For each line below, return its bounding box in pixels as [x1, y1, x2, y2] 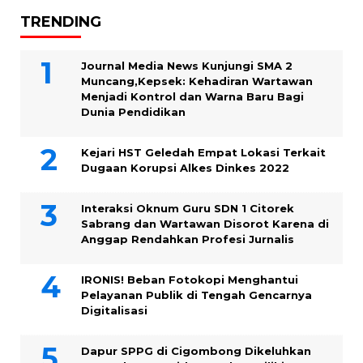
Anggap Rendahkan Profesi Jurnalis [81, 232, 294, 246]
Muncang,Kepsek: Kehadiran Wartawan [81, 74, 313, 88]
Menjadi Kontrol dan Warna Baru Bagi [81, 89, 304, 103]
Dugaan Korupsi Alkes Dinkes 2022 [81, 160, 289, 174]
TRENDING [20, 12, 101, 31]
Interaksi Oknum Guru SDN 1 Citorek [81, 201, 294, 215]
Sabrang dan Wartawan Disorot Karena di [81, 216, 329, 230]
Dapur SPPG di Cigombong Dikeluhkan [81, 344, 311, 357]
